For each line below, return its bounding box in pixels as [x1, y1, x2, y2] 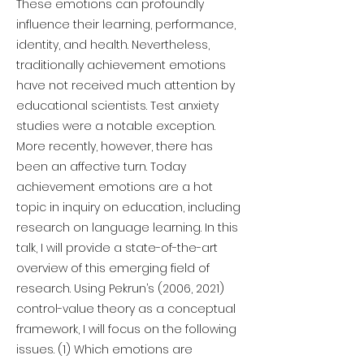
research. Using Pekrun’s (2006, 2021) [16, 280, 224, 297]
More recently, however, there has [16, 138, 213, 154]
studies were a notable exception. [16, 118, 215, 134]
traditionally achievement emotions [16, 57, 226, 73]
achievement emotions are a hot [16, 179, 213, 195]
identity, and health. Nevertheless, [16, 37, 210, 53]
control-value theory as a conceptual [16, 301, 236, 317]
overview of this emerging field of [16, 260, 210, 276]
